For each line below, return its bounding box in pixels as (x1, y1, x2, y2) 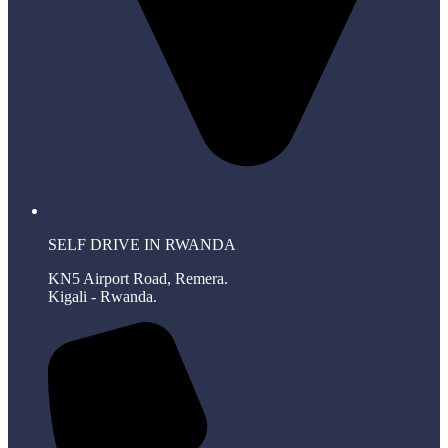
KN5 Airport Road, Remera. (48, 269, 228, 287)
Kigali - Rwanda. (48, 287, 157, 305)
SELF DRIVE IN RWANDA (48, 235, 236, 253)
